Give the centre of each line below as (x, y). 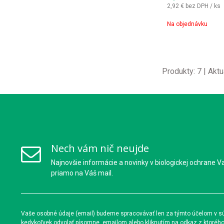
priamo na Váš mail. (82, 173)
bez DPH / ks (203, 6)
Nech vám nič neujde (100, 148)
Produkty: (179, 71)
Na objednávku (187, 24)
